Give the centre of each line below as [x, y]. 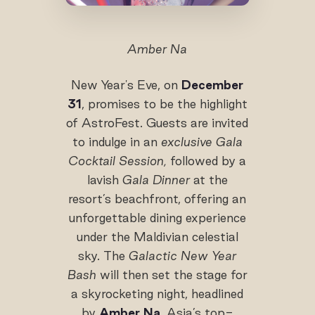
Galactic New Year [183, 255]
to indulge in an [115, 141]
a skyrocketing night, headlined [157, 293]
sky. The [104, 255]
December [213, 84]
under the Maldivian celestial [157, 236]
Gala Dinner [156, 179]
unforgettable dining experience [157, 217]
